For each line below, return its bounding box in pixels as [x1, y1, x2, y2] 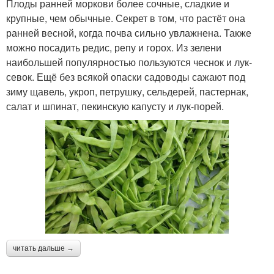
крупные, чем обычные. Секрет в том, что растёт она [6, 10, 245, 25]
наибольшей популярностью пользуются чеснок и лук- [6, 54, 252, 69]
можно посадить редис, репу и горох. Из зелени [6, 40, 221, 54]
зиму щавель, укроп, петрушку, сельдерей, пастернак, [6, 84, 248, 98]
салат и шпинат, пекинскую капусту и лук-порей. [6, 98, 224, 113]
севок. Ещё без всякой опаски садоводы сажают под [6, 69, 245, 84]
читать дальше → [13, 243, 74, 253]
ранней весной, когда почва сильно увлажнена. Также [6, 25, 251, 40]
